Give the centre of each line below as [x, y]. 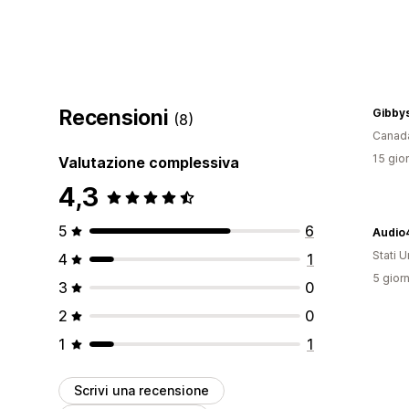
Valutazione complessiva [149, 162]
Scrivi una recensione [142, 390]
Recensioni [116, 117]
